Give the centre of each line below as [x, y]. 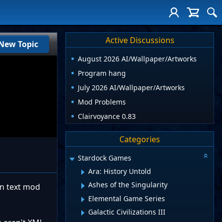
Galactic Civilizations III [127, 212]
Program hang [102, 73]
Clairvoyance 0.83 [107, 116]
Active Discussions [140, 40]
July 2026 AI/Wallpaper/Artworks [131, 88]
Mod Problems [102, 102]
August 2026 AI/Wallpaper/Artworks [137, 59]
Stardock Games [105, 158]
